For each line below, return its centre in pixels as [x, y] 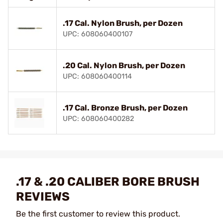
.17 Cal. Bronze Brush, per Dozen [125, 108]
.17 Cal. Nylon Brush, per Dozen [123, 23]
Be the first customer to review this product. [98, 214]
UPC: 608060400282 [98, 118]
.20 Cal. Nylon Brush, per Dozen [124, 65]
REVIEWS [43, 196]
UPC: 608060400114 [97, 76]
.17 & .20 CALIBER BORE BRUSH [108, 181]
